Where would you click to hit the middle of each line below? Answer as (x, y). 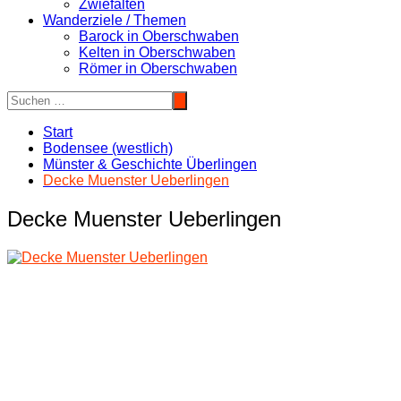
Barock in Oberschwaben (159, 36)
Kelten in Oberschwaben (157, 52)
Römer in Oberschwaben (158, 68)
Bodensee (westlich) (108, 148)
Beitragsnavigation (93, 291)
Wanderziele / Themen (115, 20)
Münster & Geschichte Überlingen (150, 164)
